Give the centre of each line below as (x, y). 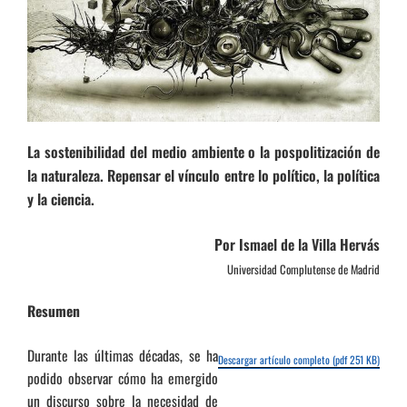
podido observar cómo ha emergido (123, 377)
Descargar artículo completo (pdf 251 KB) (299, 360)
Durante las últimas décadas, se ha (123, 355)
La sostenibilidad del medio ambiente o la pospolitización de (203, 151)
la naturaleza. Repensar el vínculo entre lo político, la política (203, 175)
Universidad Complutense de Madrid (303, 269)
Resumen (54, 311)
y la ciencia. (61, 199)
